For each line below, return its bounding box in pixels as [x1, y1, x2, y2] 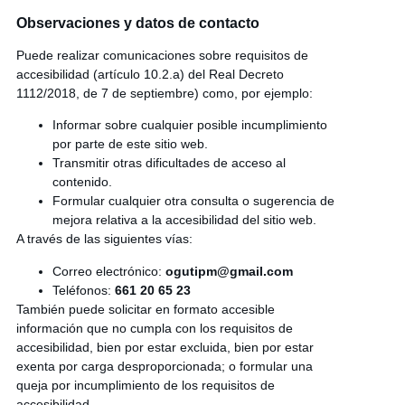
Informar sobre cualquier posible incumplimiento [52, 118, 327, 133]
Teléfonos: [52, 282, 115, 297]
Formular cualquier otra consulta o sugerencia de [52, 193, 334, 209]
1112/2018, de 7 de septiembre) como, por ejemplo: [15, 85, 313, 100]
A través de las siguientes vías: [15, 231, 193, 247]
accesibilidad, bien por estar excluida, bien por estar [15, 339, 314, 354]
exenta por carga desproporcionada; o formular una [15, 358, 313, 373]
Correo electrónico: [52, 263, 165, 278]
